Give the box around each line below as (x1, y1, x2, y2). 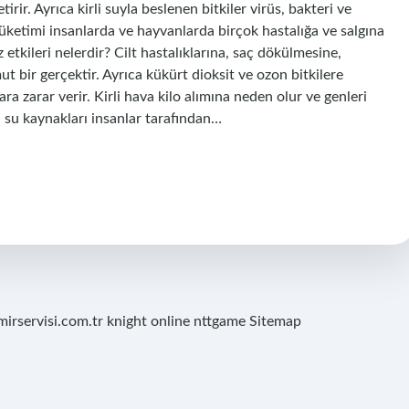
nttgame (194, 314, 246, 329)
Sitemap (249, 314, 301, 329)
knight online (107, 314, 190, 329)
